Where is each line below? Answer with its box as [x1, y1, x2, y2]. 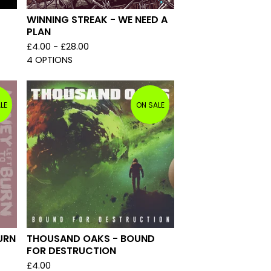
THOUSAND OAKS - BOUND [27, 232, 155, 246]
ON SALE [135, 99, 165, 110]
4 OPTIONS [27, 54, 73, 66]
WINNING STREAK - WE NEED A [27, 13, 168, 27]
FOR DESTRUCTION [27, 244, 116, 258]
